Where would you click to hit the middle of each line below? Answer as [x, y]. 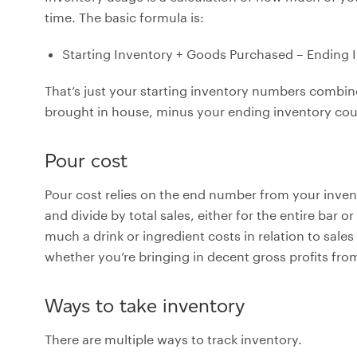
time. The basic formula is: [124, 17]
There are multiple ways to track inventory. [173, 339]
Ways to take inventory [145, 305]
